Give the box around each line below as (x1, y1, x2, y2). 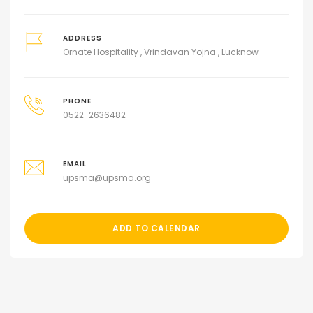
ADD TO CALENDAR (112, 222, 201, 235)
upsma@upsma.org (62, 172, 151, 184)
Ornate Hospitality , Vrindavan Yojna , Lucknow (62, 46, 259, 59)
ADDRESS (62, 34, 102, 43)
